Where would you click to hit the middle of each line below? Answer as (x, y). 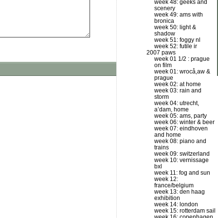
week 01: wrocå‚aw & (182, 72)
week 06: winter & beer (184, 122)
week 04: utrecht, (177, 103)
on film (163, 65)
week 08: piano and (180, 141)
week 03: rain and (178, 91)
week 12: (166, 179)
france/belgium (174, 185)
